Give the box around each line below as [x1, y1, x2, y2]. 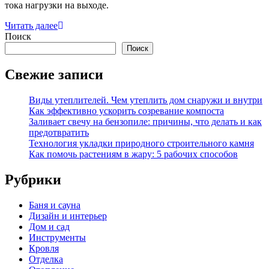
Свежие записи [5, 67, 103, 83]
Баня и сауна [29, 200, 80, 211]
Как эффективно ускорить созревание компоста [29, 106, 224, 116]
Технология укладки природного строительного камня [29, 138, 254, 149]
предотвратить [29, 127, 89, 138]
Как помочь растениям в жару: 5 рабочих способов [29, 149, 238, 160]
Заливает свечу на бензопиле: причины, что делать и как [29, 116, 262, 127]
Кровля [29, 243, 59, 254]
